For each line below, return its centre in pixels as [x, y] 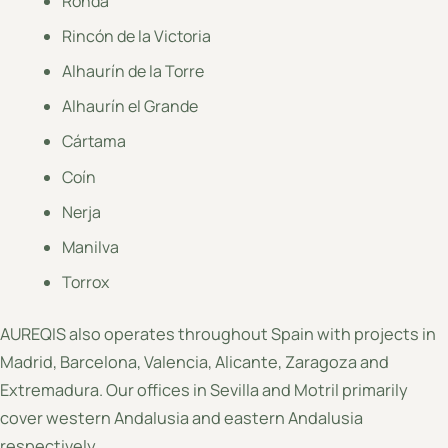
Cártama [94, 141]
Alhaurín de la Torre [133, 71]
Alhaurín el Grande [130, 106]
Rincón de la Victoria [137, 35]
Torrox [86, 282]
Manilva [91, 246]
